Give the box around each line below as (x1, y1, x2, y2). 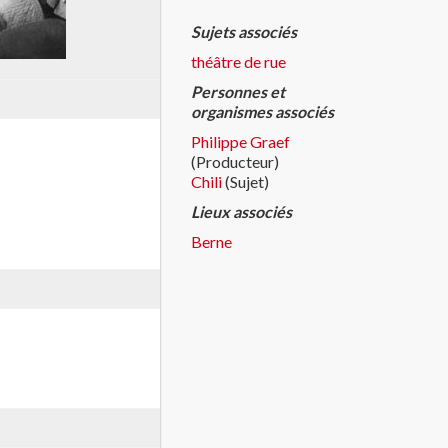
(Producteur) (191, 152, 279, 171)
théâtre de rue (191, 52, 286, 71)
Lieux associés (191, 202, 292, 221)
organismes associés (191, 102, 334, 121)
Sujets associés (191, 22, 297, 41)
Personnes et (191, 82, 285, 101)
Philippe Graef (191, 132, 290, 151)
